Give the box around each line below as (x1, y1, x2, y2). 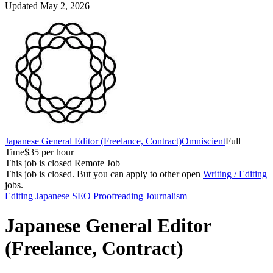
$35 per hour (24, 146, 74, 157)
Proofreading (93, 190, 146, 201)
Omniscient (182, 135, 225, 146)
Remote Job (74, 157, 120, 168)
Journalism (146, 190, 187, 201)
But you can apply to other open (77, 168, 203, 179)
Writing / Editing (203, 168, 267, 179)
